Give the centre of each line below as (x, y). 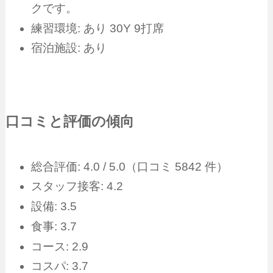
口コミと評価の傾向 (69, 121)
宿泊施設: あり (69, 48)
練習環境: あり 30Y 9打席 (97, 28)
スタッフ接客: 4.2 (77, 186)
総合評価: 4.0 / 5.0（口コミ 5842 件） (129, 166)
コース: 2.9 (59, 246)
